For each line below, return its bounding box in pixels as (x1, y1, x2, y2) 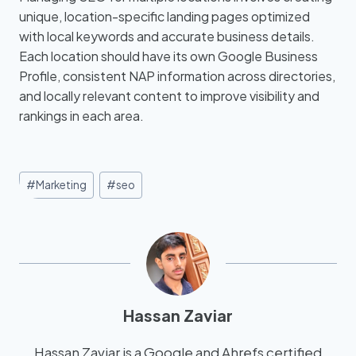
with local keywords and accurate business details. (19, 28, 315, 45)
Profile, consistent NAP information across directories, (19, 68, 335, 85)
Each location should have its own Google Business (19, 48, 318, 65)
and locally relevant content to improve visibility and (19, 87, 319, 105)
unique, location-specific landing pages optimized (19, 8, 310, 25)
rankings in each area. (19, 107, 144, 125)
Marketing (36, 178, 87, 192)
